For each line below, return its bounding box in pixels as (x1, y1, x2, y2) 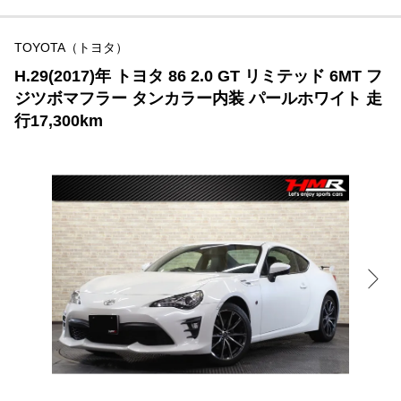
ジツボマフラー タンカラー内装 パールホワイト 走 (14, 90, 382, 108)
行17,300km (14, 112, 103, 131)
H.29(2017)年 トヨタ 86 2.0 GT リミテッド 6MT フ (14, 67, 382, 86)
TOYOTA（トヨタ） (14, 40, 128, 55)
